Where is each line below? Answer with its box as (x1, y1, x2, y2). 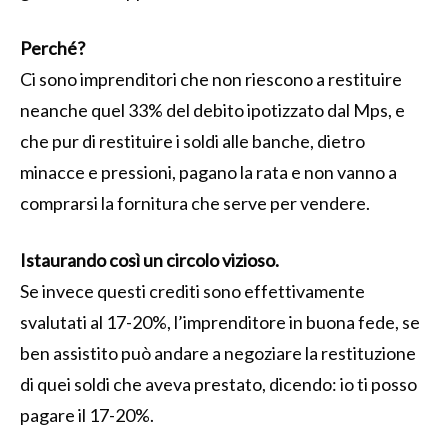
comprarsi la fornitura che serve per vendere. (20, 191, 370, 214)
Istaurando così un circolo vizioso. (20, 248, 279, 271)
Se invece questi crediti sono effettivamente (20, 279, 365, 302)
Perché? (20, 36, 85, 59)
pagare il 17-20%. (20, 403, 154, 426)
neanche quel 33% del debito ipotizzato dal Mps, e (20, 98, 405, 121)
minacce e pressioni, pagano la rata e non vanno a (20, 160, 397, 183)
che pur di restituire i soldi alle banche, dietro (20, 129, 365, 152)
